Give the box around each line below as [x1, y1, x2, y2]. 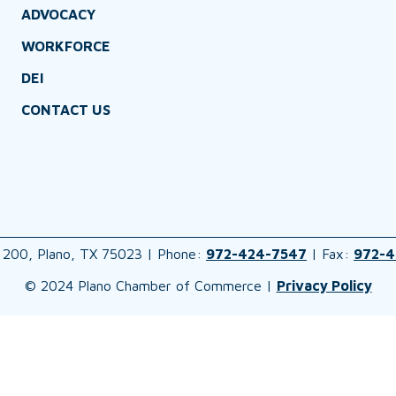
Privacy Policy [276, 278, 372, 294]
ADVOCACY [20, 6, 95, 23]
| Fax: [307, 246, 354, 263]
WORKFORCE [20, 38, 110, 55]
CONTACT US [20, 102, 110, 118]
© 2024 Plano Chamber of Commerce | [24, 278, 277, 294]
